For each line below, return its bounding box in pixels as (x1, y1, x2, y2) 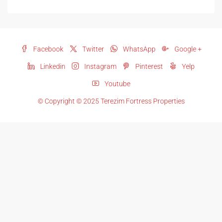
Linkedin (38, 62, 65, 70)
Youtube (103, 80, 130, 88)
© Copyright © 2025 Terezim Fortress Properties (37, 97, 185, 105)
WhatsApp (121, 45, 156, 53)
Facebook (31, 45, 63, 53)
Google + (172, 45, 202, 53)
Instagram (82, 62, 116, 70)
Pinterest (133, 62, 163, 70)
